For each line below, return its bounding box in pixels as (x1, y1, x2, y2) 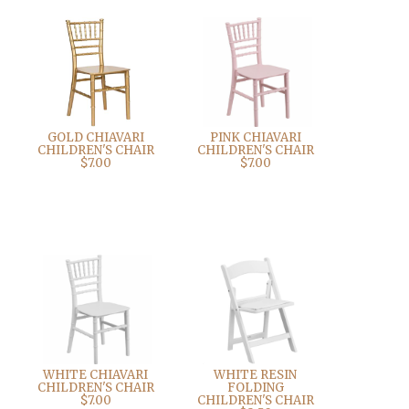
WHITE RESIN (214, 366, 298, 383)
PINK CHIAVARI (209, 129, 301, 145)
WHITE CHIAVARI (43, 366, 149, 383)
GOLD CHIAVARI (47, 129, 144, 145)
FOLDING (226, 379, 284, 395)
